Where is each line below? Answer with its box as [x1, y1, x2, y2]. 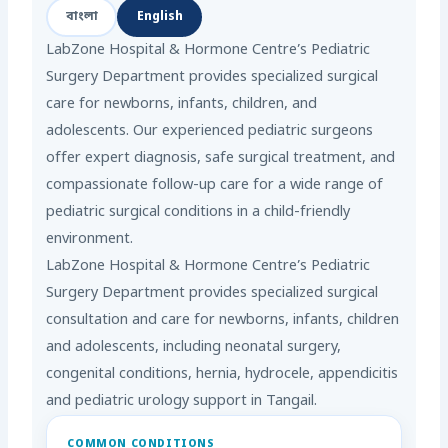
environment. [46, 230, 134, 250]
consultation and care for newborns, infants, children [46, 311, 400, 331]
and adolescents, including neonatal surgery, [46, 338, 342, 358]
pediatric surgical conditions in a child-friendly [46, 203, 351, 223]
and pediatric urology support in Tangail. [46, 392, 318, 412]
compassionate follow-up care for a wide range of [46, 176, 384, 196]
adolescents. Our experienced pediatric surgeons [46, 122, 374, 142]
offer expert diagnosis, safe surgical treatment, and [46, 149, 396, 169]
